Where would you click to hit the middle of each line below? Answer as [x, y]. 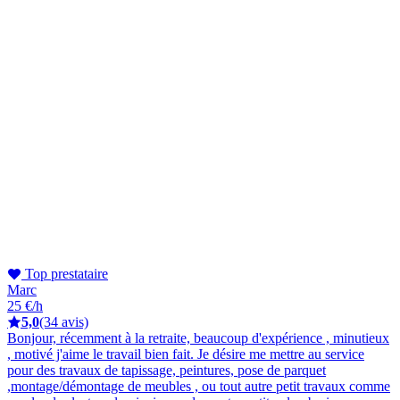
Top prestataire [65, 273]
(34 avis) [64, 321]
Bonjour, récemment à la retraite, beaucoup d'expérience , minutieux [198, 337]
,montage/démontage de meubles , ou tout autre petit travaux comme [199, 386]
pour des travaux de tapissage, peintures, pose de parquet [167, 370]
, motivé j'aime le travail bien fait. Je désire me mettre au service [186, 354]
